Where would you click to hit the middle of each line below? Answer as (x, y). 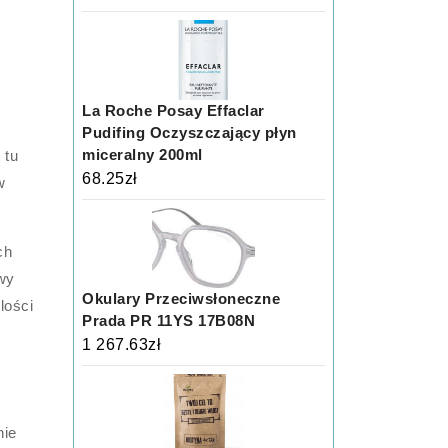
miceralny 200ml (142, 154)
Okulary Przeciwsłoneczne (181, 298)
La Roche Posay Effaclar (173, 110)
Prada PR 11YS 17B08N (169, 320)
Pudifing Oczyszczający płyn (189, 132)
